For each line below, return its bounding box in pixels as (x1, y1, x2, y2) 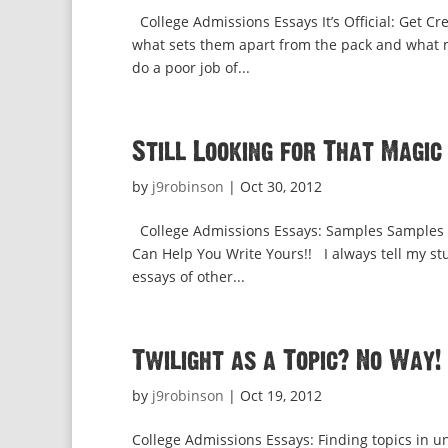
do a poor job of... (132, 58, 250, 77)
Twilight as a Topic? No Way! (132, 348, 441, 374)
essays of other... (132, 267, 245, 286)
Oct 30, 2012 (240, 177, 322, 196)
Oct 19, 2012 (240, 386, 322, 405)
